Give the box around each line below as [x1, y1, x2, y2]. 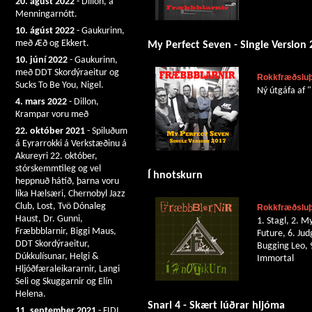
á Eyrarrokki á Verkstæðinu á [15, 139, 127, 149]
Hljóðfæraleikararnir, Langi [15, 264, 120, 274]
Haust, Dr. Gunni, [15, 214, 83, 224]
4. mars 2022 [15, 97, 67, 107]
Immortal [257, 253, 294, 264]
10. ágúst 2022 [15, 26, 75, 36]
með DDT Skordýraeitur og [15, 68, 119, 78]
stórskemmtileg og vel [15, 164, 101, 174]
